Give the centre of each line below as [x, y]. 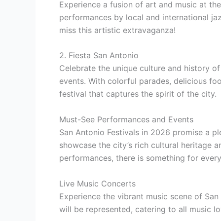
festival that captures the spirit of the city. [138, 94]
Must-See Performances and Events [126, 119]
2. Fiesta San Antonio [99, 55]
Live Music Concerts [97, 183]
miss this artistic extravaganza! [117, 30]
